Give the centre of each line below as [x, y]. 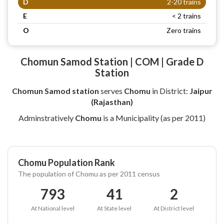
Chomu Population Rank [66, 162]
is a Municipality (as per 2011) [153, 117]
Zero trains [184, 30]
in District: [170, 90]
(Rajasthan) [112, 101]
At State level [114, 208]
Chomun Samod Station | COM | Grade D [112, 61]
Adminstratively [47, 117]
